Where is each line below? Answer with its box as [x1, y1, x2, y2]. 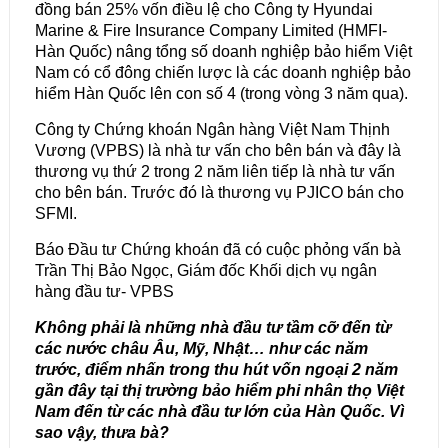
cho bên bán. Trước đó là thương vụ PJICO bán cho [34, 184, 404, 202]
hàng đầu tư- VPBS [34, 283, 174, 301]
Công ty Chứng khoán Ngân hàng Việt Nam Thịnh [34, 121, 390, 139]
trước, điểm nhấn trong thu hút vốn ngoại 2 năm [34, 361, 398, 379]
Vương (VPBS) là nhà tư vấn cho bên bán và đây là [34, 142, 401, 160]
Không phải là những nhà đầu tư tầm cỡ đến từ [34, 319, 391, 337]
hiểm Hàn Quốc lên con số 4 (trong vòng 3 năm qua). [34, 85, 408, 103]
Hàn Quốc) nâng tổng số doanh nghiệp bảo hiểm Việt [34, 43, 412, 61]
